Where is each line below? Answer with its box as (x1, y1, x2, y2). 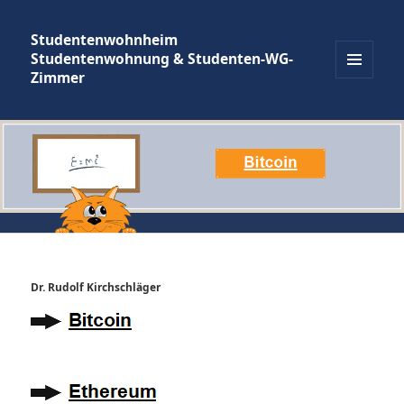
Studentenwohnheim (31, 30, 179, 50)
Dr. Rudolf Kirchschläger (31, 280, 161, 296)
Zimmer (31, 68, 86, 88)
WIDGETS (335, 100, 375, 113)
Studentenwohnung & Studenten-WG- (31, 49, 294, 69)
